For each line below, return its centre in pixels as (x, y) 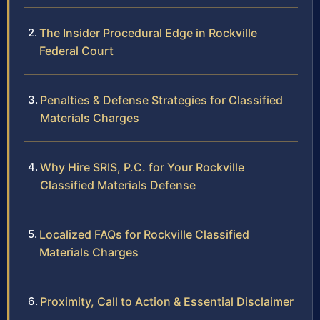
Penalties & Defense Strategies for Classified (161, 100)
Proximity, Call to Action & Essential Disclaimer (167, 302)
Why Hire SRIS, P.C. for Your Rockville (142, 167)
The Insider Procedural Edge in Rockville (148, 33)
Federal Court (76, 51)
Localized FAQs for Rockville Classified (144, 235)
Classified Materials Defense (118, 185)
